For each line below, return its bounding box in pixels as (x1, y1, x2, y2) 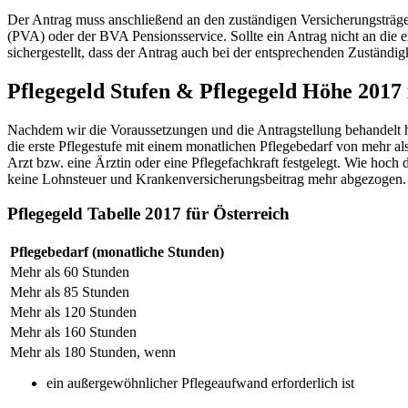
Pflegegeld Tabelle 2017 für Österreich (7, 204, 290, 224)
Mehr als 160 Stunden (10, 323, 137, 340)
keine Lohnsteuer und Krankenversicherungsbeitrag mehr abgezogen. (7, 170, 406, 187)
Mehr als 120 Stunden (10, 303, 137, 320)
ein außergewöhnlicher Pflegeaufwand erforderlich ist (46, 374, 354, 391)
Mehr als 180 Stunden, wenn (10, 343, 176, 360)
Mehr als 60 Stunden (10, 263, 129, 280)
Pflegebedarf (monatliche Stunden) (10, 243, 224, 260)
